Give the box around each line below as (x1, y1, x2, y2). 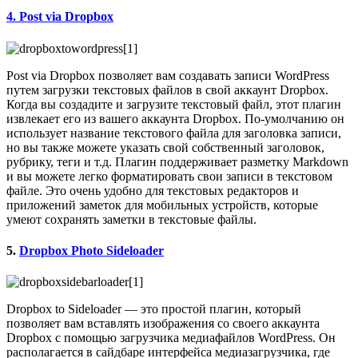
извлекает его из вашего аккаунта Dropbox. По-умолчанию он (6, 111, 344, 125)
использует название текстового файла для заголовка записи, (6, 125, 341, 140)
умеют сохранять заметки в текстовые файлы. (6, 212, 257, 226)
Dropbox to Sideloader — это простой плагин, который (6, 302, 301, 316)
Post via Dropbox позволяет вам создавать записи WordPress (6, 68, 329, 82)
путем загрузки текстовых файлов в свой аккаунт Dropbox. (6, 82, 328, 97)
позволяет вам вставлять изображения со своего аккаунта (6, 316, 320, 331)
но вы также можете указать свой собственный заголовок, (6, 140, 324, 154)
